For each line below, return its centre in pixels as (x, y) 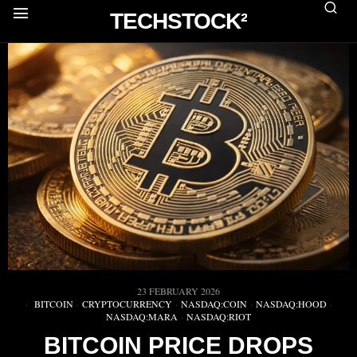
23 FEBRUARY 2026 (178, 291)
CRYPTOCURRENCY (127, 304)
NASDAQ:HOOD (291, 304)
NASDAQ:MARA (142, 317)
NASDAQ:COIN (214, 304)
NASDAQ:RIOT (219, 317)
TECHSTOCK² (178, 21)
